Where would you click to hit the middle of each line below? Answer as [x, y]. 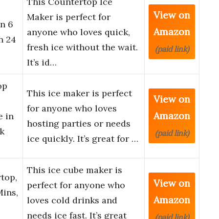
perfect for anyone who [76, 185]
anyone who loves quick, [78, 32]
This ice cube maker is [75, 170]
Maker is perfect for [69, 17]
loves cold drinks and [72, 200]
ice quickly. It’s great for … [83, 139]
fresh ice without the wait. [82, 47]
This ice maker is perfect [79, 93]
